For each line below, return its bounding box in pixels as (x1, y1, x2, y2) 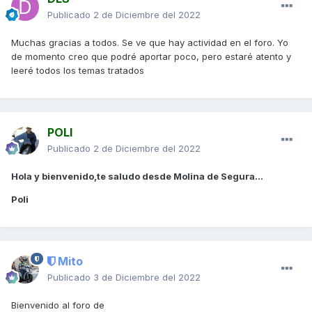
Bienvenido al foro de (11, 299, 104, 311)
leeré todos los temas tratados (11, 64, 144, 76)
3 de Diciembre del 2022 (93, 271, 201, 283)
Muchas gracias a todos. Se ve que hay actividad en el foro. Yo (11, 36, 288, 48)
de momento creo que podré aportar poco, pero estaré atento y (11, 50, 291, 62)
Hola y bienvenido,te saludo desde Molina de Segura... (11, 170, 263, 182)
